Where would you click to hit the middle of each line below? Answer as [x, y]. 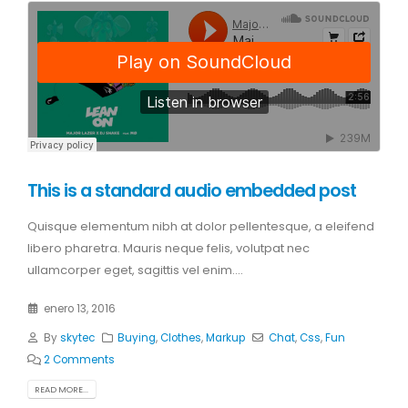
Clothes [181, 338]
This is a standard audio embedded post [192, 190]
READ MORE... [62, 390]
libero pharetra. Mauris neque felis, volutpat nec [168, 248]
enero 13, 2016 [79, 309]
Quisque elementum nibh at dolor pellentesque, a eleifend [201, 226]
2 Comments [79, 360]
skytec [77, 338]
